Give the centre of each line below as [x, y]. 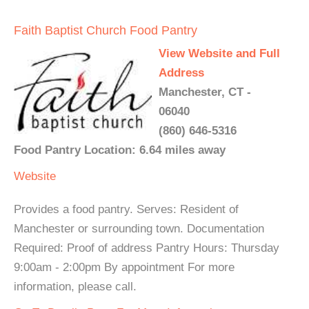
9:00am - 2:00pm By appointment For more [124, 268]
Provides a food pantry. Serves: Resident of [126, 210]
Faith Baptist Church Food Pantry [106, 31]
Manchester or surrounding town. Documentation [139, 229]
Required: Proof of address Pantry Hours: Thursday [147, 248]
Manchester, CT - [205, 92]
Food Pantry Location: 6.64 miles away [120, 150]
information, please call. [75, 287]
